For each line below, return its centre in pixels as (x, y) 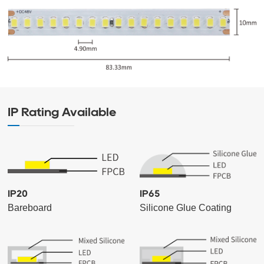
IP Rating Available (62, 112)
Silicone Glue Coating (185, 207)
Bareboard (30, 207)
